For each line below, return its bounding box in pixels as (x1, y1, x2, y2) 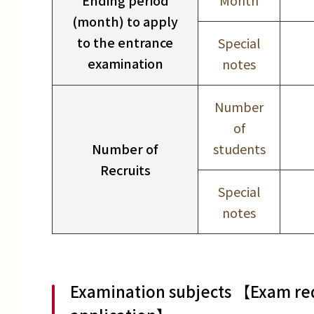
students (212, 139, 266, 158)
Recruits (100, 161, 151, 179)
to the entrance (77, 33, 173, 52)
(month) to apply (72, 12, 178, 31)
